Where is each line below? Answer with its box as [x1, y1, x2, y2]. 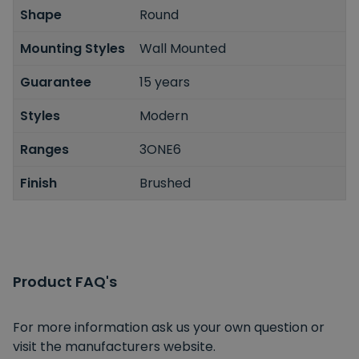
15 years [139, 72, 191, 91]
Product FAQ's [13, 271, 117, 292]
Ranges [20, 139, 69, 159]
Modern [139, 106, 189, 125]
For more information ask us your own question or [13, 317, 325, 337]
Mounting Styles [20, 38, 125, 58]
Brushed [139, 173, 192, 192]
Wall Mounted [139, 38, 227, 58]
